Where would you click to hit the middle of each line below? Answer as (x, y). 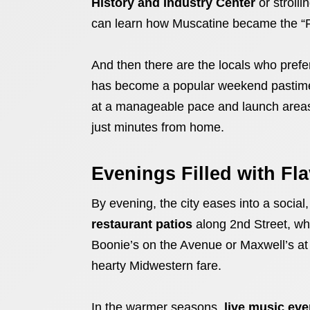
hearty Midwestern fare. (156, 266)
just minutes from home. (158, 127)
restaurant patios (142, 224)
